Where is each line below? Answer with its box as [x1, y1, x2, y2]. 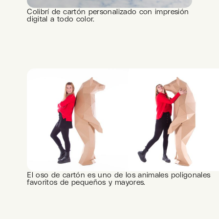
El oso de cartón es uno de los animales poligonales [27, 170, 211, 179]
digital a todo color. [27, 14, 95, 23]
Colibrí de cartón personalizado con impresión [27, 7, 189, 16]
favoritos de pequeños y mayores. [27, 177, 146, 186]
